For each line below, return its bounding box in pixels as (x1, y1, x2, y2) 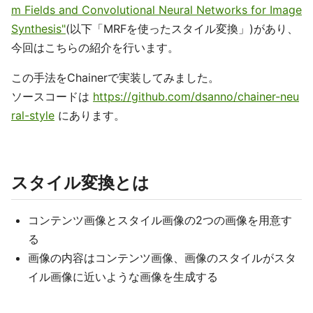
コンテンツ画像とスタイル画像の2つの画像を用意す (28, 213, 292, 227)
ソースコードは (11, 89, 93, 103)
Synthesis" (11, 22, 66, 36)
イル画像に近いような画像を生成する (28, 270, 218, 284)
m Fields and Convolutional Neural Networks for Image (11, 3, 302, 17)
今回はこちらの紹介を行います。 (11, 41, 179, 54)
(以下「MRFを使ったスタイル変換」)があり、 (66, 22, 298, 36)
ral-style (11, 108, 54, 122)
